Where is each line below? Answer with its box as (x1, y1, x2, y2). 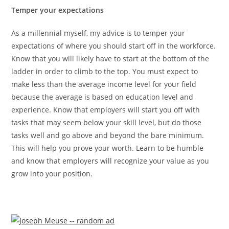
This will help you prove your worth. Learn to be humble (11, 143, 204, 153)
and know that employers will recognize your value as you (11, 155, 210, 166)
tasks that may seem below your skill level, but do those (11, 117, 202, 127)
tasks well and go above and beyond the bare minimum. (11, 130, 204, 140)
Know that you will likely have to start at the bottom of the (11, 53, 210, 63)
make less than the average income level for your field (11, 79, 197, 89)
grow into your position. (11, 168, 93, 178)
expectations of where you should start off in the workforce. (11, 40, 216, 51)
